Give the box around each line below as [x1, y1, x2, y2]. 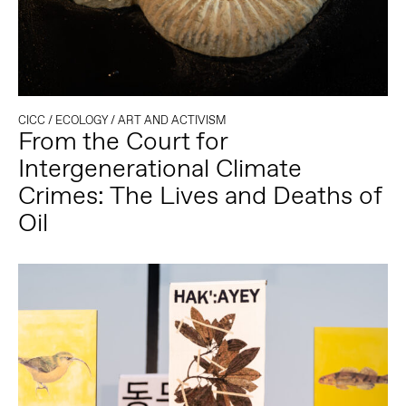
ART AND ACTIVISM [117, 112, 227, 129]
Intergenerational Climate [17, 151, 302, 186]
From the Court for [17, 124, 227, 159]
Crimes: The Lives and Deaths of [17, 179, 382, 213]
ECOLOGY [54, 112, 108, 129]
